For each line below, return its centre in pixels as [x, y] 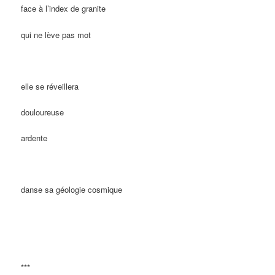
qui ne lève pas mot [56, 34]
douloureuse [43, 112]
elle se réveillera [50, 86]
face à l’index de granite [64, 9]
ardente [34, 138]
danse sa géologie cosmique [72, 190]
